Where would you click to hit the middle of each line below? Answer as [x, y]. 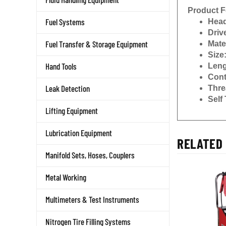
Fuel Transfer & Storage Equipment [97, 44]
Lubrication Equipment [79, 133]
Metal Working [66, 177]
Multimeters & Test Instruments [92, 199]
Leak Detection [68, 88]
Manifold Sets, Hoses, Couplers [90, 155]
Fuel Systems [65, 22]
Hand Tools [61, 66]
